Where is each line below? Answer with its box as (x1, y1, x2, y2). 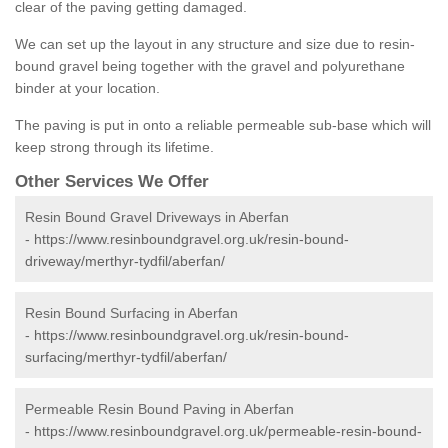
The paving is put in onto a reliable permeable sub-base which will (15, 117, 431, 134)
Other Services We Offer (15, 172, 209, 192)
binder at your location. (15, 80, 160, 97)
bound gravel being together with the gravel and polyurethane (15, 58, 405, 75)
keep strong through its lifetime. (15, 139, 214, 156)
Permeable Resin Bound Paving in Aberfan (25, 401, 294, 418)
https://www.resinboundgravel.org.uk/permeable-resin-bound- (34, 423, 422, 440)
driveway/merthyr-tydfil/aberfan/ (25, 253, 225, 270)
